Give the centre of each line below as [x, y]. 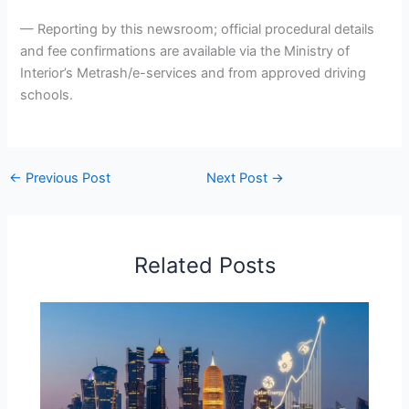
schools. [47, 94]
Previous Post [66, 178]
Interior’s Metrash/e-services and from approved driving [194, 73]
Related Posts [204, 266]
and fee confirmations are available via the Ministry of [185, 51]
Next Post [239, 178]
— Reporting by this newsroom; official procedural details [198, 29]
